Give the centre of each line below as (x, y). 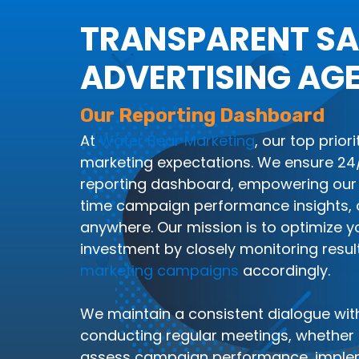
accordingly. (284, 270)
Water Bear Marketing (177, 140)
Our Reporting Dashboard (202, 115)
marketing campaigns (159, 270)
